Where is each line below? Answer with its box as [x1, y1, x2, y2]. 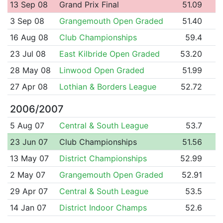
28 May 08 [9, 65, 51, 75]
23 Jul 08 [9, 48, 46, 59]
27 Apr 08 [9, 81, 48, 92]
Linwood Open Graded [59, 65, 144, 75]
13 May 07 [9, 153, 49, 163]
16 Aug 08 [9, 32, 48, 42]
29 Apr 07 [9, 186, 48, 196]
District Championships [59, 153, 147, 163]
